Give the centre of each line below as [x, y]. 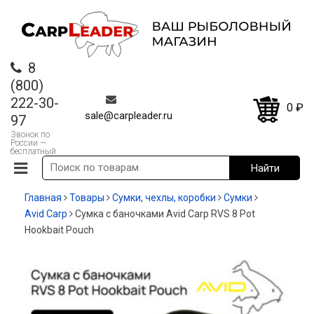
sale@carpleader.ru [129, 116]
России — [28, 143]
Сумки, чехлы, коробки [164, 198]
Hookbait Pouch [59, 230]
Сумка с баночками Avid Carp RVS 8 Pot [165, 214]
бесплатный [33, 152]
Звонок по [30, 135]
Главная [43, 198]
